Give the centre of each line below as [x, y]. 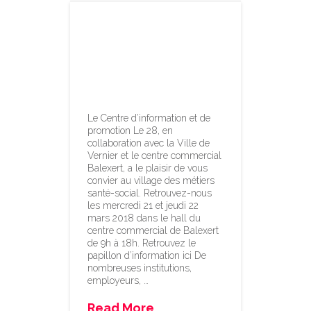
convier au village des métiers [151, 180]
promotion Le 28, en [131, 130]
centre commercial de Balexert [153, 230]
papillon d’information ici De [147, 255]
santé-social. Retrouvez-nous [150, 193]
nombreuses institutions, [140, 268]
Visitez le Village [155, 29]
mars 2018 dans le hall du [144, 218]
